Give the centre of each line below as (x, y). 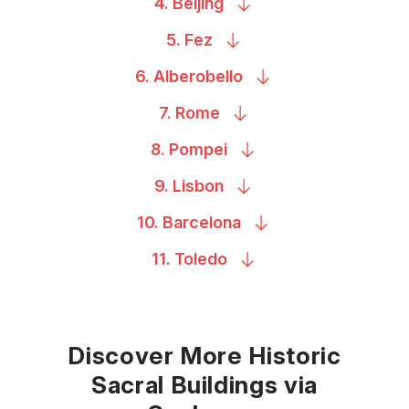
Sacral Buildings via (204, 384)
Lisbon (198, 185)
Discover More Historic (204, 355)
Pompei (198, 149)
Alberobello (198, 76)
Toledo (200, 258)
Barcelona (202, 222)
